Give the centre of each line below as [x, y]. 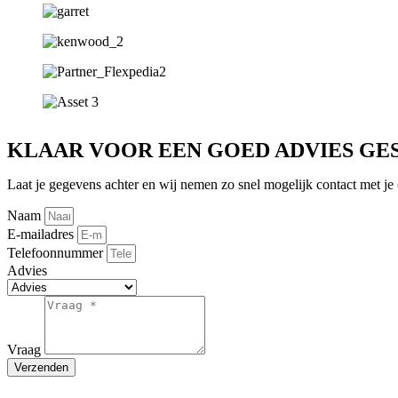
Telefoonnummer [57, 253]
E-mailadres [42, 235]
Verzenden [41, 368]
